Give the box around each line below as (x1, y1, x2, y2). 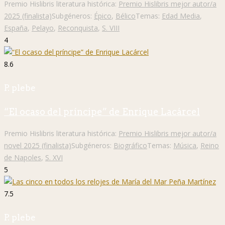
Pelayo (32, 23, 54, 33)
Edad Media (162, 11, 200, 21)
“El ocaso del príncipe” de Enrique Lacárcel (4, 106, 200, 118)
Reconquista (58, 23, 98, 33)
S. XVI (45, 153, 63, 163)
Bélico (116, 11, 136, 21)
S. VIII (102, 23, 120, 33)
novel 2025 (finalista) (4, 141, 71, 151)
